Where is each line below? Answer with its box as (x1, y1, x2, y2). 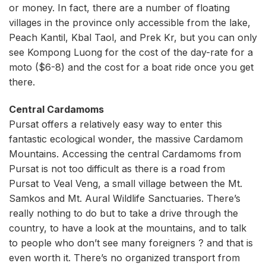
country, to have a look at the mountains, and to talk (9, 222, 246, 235)
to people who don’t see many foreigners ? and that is (9, 237, 253, 249)
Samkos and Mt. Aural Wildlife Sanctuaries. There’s (9, 192, 240, 205)
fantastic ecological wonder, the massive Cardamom (9, 133, 243, 145)
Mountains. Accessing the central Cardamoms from (9, 148, 241, 160)
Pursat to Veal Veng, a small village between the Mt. (9, 178, 242, 190)
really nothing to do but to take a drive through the (9, 207, 238, 220)
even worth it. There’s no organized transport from (9, 252, 240, 264)
